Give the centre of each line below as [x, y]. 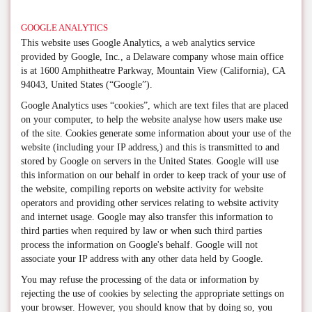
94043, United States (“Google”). [87, 85]
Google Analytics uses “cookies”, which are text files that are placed [155, 106]
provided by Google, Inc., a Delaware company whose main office [152, 57]
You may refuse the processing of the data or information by [140, 280]
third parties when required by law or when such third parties [141, 231]
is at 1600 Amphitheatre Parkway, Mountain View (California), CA [153, 71]
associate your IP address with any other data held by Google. [142, 259]
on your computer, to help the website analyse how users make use [151, 119]
